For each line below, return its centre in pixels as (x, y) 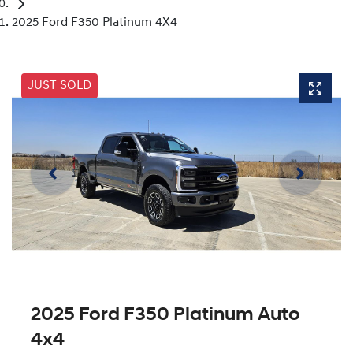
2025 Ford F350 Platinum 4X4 (95, 23)
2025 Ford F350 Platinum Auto (165, 315)
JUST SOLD (59, 86)
